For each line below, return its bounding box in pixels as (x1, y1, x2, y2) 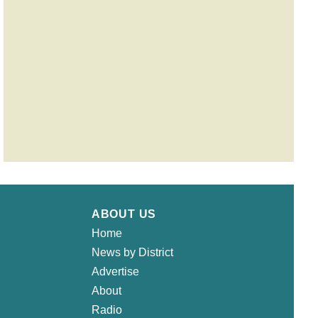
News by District (91, 246, 173, 258)
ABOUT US (91, 207, 157, 220)
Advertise (91, 265, 139, 278)
